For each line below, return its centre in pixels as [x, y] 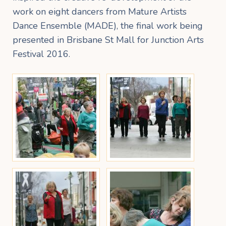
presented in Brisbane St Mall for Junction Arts [108, 40]
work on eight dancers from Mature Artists [100, 11]
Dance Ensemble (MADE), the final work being [108, 25]
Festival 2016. [41, 54]
